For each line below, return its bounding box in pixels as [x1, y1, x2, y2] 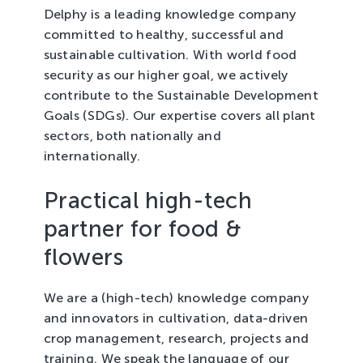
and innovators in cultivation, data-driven [43, 310, 309, 326]
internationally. [43, 148, 141, 164]
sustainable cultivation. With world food [43, 47, 297, 62]
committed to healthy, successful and [43, 27, 284, 42]
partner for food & [43, 216, 242, 242]
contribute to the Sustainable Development [43, 88, 318, 103]
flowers [43, 244, 124, 271]
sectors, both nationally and [43, 128, 221, 143]
